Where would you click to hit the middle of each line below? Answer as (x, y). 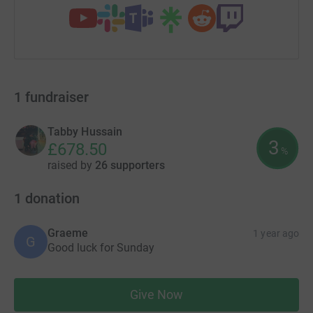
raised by (71, 165)
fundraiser (57, 97)
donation (52, 198)
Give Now (156, 294)
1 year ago (276, 233)
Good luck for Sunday (101, 247)
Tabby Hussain (85, 131)
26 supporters (130, 165)
